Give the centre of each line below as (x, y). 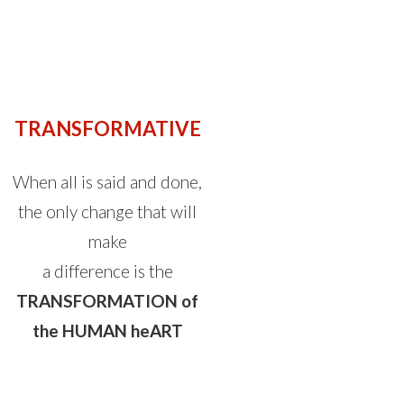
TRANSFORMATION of (108, 301)
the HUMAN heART (107, 331)
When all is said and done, (108, 182)
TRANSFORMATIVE (107, 129)
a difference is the (107, 271)
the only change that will (108, 211)
